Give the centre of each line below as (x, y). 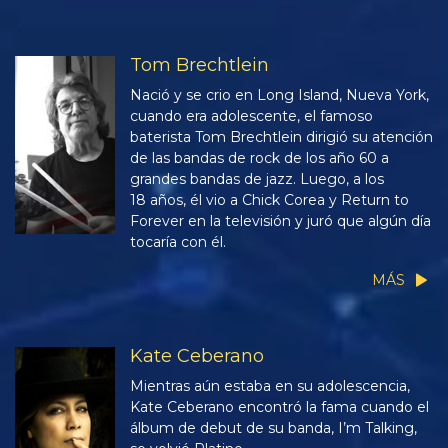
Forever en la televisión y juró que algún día (280, 221)
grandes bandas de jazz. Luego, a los (257, 179)
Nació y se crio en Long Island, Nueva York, (279, 95)
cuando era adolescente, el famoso (251, 116)
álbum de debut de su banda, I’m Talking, (273, 428)
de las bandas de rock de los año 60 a (259, 158)
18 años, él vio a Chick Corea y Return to (269, 200)
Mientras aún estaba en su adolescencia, (270, 386)
